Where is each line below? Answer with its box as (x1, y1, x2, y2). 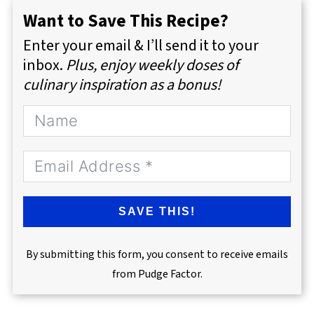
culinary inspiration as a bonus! (22, 73, 221, 96)
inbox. (22, 53, 66, 76)
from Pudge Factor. (111, 266, 203, 282)
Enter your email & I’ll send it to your (22, 34, 259, 57)
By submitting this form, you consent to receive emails (26, 246, 288, 262)
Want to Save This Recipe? (22, 8, 228, 34)
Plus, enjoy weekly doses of (65, 53, 238, 76)
